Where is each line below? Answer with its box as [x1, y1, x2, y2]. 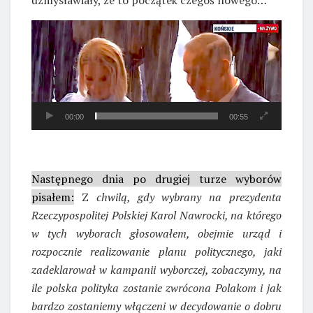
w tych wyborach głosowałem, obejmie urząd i [31, 225, 282, 241]
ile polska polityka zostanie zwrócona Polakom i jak [31, 279, 282, 296]
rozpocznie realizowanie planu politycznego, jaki [31, 243, 282, 259]
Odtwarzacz [31, 21, 89, 35]
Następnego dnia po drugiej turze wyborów [31, 170, 282, 187]
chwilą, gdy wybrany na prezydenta [88, 189, 282, 205]
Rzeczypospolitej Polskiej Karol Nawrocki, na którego [31, 207, 282, 223]
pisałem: [31, 189, 74, 205]
